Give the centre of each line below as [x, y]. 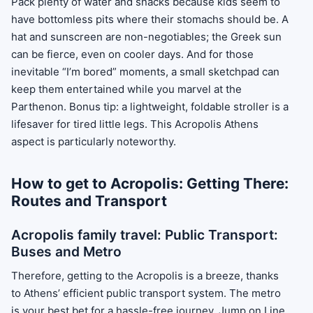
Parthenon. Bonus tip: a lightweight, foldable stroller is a [150, 107]
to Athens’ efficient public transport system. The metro [146, 293]
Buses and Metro [66, 252]
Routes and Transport [89, 201]
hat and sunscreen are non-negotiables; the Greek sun [146, 37]
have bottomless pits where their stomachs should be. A [150, 20]
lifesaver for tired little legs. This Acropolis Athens [135, 124]
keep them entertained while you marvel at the [126, 89]
